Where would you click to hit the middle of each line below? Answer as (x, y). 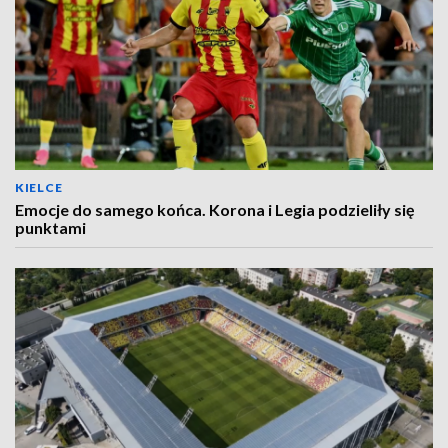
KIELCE (39, 187)
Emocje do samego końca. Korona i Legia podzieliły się (215, 209)
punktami (50, 227)
